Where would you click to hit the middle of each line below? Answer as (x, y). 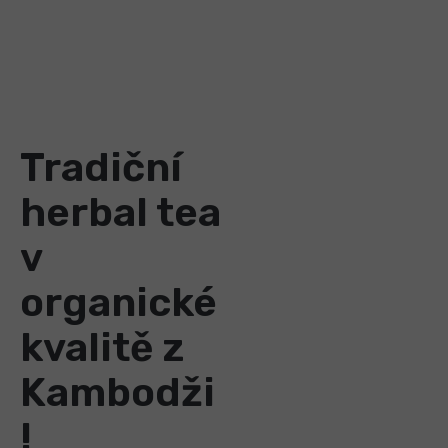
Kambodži (117, 393)
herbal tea (120, 213)
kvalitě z (102, 348)
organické (118, 303)
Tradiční (101, 168)
